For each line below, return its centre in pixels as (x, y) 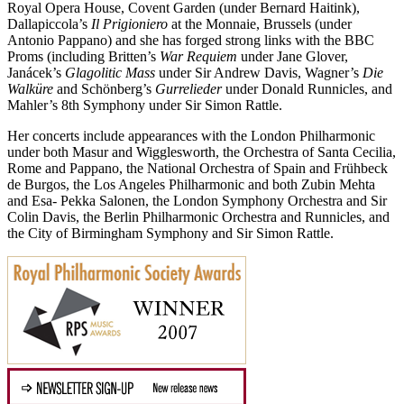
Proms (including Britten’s (83, 57)
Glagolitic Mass (110, 73)
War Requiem (198, 57)
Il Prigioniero (129, 24)
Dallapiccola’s (49, 24)
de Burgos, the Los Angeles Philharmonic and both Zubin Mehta (191, 185)
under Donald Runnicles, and (307, 89)
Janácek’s (36, 73)
